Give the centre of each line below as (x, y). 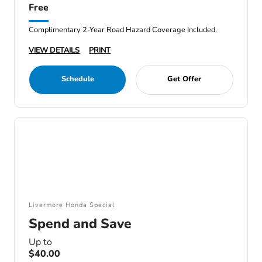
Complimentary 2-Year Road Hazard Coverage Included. (123, 30)
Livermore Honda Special (72, 205)
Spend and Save (80, 224)
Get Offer (185, 79)
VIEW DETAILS (54, 50)
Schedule (77, 79)
